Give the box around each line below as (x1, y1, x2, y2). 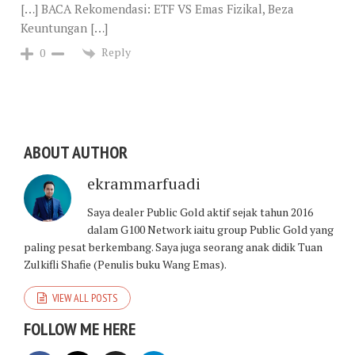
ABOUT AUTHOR (24, 140, 128, 163)
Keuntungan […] (21, 20, 108, 36)
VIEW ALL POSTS (52, 290, 117, 305)
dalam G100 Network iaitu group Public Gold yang (87, 221, 334, 237)
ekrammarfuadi (87, 173, 200, 194)
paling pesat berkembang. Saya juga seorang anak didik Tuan (24, 239, 323, 254)
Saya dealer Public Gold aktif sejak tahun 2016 (87, 204, 313, 219)
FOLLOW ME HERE (24, 317, 136, 340)
